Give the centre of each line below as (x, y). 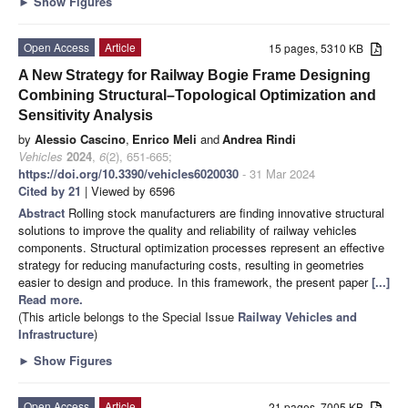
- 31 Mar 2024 (277, 173)
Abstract (43, 212)
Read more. (51, 299)
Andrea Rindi (259, 138)
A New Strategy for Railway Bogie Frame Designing (194, 75)
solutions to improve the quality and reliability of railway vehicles (188, 229)
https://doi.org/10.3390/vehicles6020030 (128, 173)
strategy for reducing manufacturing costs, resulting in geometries (191, 264)
